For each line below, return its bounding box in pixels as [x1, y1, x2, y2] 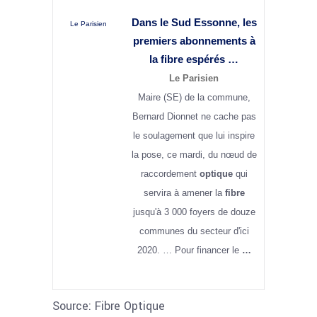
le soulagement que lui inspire [133, 130, 255, 142]
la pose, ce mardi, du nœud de [131, 149, 257, 161]
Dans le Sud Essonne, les [131, 16, 257, 29]
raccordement [140, 168, 200, 180]
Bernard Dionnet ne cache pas [132, 111, 256, 122]
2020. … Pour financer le [137, 245, 242, 256]
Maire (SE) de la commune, [137, 92, 250, 103]
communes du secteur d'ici [139, 226, 249, 237]
